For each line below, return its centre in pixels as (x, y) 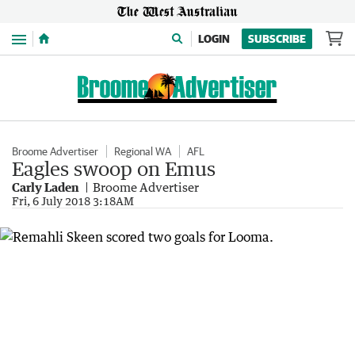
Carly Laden (46, 187)
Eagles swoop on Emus (114, 168)
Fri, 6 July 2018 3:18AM (73, 201)
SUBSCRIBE (277, 39)
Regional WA (143, 151)
